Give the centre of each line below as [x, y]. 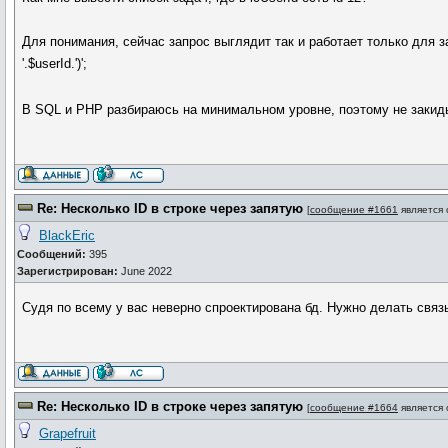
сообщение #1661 [354, 209]
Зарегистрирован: [67, 271]
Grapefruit [67, 433]
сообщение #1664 [354, 407]
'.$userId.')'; [55, 63]
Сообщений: [51, 254]
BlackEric [67, 235]
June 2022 [145, 271]
